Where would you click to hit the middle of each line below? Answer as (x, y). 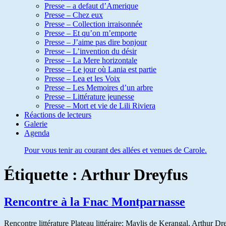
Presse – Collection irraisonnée (93, 24)
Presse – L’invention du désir (91, 51)
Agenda (37, 133)
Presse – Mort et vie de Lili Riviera (100, 106)
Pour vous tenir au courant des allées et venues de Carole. (116, 150)
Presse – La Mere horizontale (91, 60)
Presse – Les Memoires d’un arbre (99, 88)
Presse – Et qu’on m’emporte (91, 33)
